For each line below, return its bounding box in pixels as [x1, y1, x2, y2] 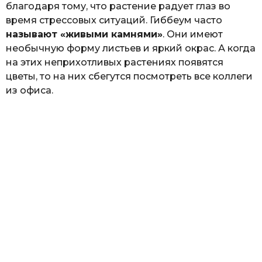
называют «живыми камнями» [6, 29, 163, 40]
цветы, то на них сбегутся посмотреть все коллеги [6, 71, 253, 82]
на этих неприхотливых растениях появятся [6, 57, 223, 68]
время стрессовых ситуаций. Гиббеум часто [6, 15, 222, 26]
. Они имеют [163, 29, 223, 40]
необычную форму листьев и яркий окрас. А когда [6, 43, 256, 54]
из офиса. [6, 85, 53, 96]
